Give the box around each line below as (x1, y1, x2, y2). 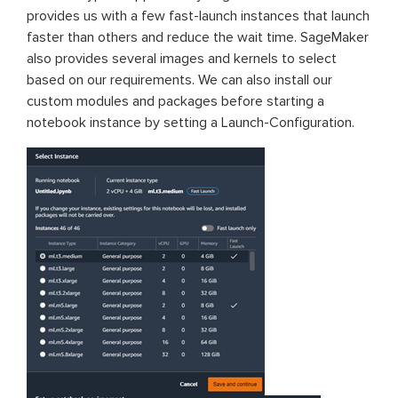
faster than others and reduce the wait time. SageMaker (27, 28, 369, 47)
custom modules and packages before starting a (27, 92, 324, 111)
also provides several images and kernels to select (27, 50, 337, 68)
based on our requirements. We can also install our (27, 71, 332, 90)
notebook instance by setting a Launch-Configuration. (27, 114, 354, 132)
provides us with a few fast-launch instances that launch (27, 7, 370, 26)
